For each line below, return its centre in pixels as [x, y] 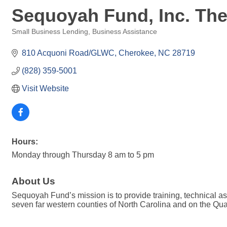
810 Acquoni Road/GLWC [68, 53]
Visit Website [45, 88]
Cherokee [136, 53]
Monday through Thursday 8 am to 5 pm [83, 155]
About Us [33, 181]
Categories [28, 39]
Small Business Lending [50, 32]
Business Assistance [125, 32]
